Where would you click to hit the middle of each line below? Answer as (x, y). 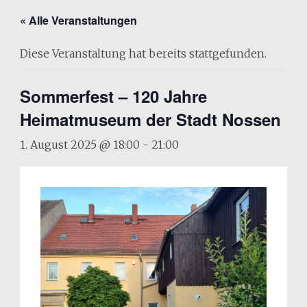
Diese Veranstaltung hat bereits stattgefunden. (143, 53)
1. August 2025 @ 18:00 (79, 145)
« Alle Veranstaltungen (78, 20)
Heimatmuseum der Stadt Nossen (150, 119)
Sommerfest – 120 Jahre (113, 96)
